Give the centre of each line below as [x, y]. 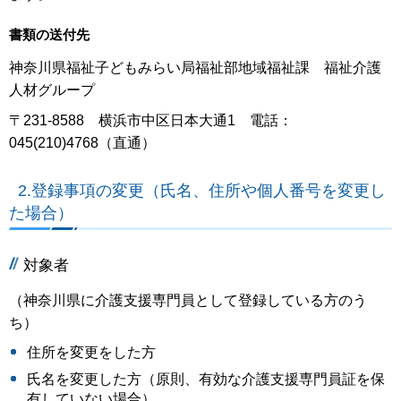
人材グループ [52, 90]
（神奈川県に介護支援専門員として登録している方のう [188, 301]
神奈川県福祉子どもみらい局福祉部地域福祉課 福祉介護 [195, 67]
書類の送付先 [49, 34]
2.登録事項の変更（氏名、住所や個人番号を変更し [202, 190]
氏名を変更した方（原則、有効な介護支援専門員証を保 [206, 379]
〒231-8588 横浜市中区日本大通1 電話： [151, 121]
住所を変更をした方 [91, 352]
